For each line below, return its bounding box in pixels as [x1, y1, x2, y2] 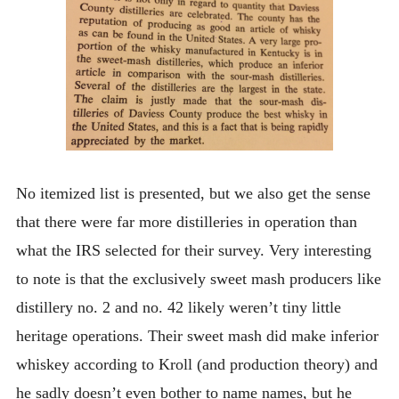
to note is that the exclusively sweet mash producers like [15, 269, 381, 288]
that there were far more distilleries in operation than [15, 212, 357, 231]
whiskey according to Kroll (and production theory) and [15, 354, 378, 373]
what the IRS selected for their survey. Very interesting [15, 240, 371, 259]
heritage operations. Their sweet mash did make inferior [15, 326, 379, 345]
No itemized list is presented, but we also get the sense [15, 183, 370, 202]
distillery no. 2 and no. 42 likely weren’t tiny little [15, 297, 341, 316]
